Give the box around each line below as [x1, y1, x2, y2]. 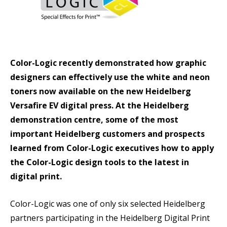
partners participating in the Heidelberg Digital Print [10, 212, 210, 223]
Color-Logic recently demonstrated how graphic [10, 57, 206, 68]
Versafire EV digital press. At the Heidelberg [10, 100, 189, 111]
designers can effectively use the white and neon [10, 71, 210, 83]
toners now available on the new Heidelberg [10, 86, 191, 97]
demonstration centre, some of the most [10, 114, 178, 125]
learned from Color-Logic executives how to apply [10, 142, 214, 154]
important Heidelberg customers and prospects [10, 128, 205, 139]
